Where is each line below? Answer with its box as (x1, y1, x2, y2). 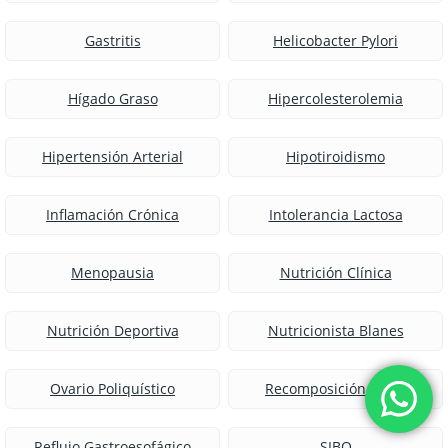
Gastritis (84, 31, 141, 51)
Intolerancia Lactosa (268, 205, 403, 225)
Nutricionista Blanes (267, 321, 404, 341)
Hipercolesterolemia (268, 89, 403, 109)
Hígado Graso (67, 89, 158, 109)
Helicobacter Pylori (273, 31, 398, 51)
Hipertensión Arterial (42, 147, 183, 167)
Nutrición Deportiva (46, 321, 179, 341)
